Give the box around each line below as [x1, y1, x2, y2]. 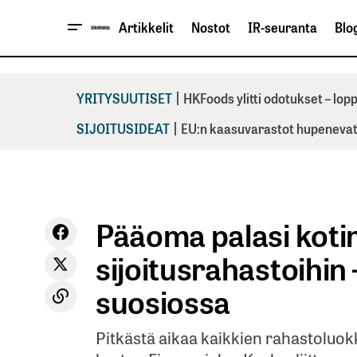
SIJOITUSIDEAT [76, 118, 170, 138]
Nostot [191, 18, 230, 37]
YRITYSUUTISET [76, 88, 172, 108]
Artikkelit [119, 18, 174, 37]
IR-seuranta [248, 18, 317, 37]
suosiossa [96, 277, 231, 324]
